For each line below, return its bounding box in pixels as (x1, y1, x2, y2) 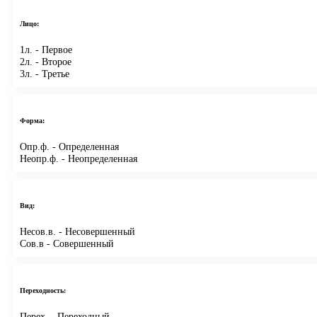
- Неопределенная (59, 152, 137, 164)
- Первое (33, 43, 72, 55)
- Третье (33, 67, 69, 79)
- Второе (33, 55, 71, 67)
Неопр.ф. (20, 152, 59, 164)
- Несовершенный (56, 225, 135, 237)
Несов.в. (20, 225, 56, 237)
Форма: (20, 117, 45, 125)
